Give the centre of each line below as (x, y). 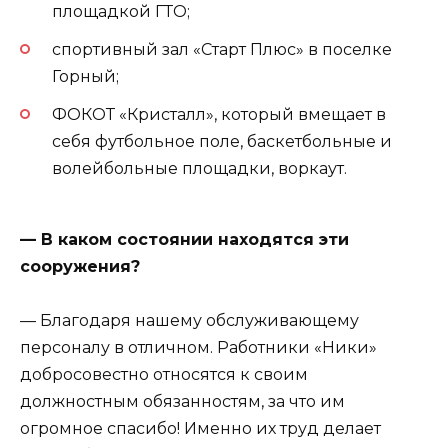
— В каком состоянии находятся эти (184, 239)
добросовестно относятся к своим (164, 374)
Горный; (85, 77)
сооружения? (80, 266)
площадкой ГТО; (121, 12)
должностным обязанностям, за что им (182, 401)
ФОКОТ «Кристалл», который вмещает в (219, 115)
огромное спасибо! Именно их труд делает (200, 428)
